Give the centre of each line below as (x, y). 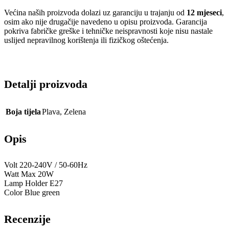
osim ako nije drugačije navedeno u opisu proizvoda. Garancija (106, 22)
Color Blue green (32, 193)
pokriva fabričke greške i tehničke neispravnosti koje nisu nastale (108, 31)
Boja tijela (23, 111)
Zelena (75, 111)
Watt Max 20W (29, 174)
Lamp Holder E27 (33, 184)
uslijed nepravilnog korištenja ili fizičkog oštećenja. (86, 40)
